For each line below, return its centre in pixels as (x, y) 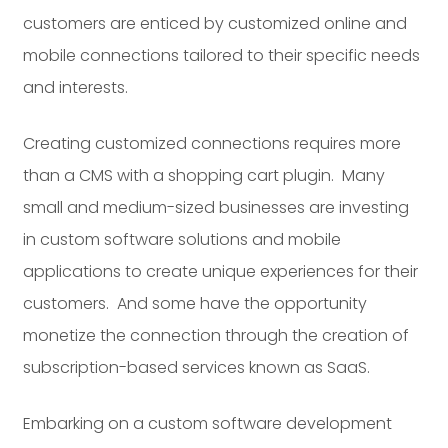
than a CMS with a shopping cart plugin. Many (204, 175)
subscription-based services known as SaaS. (197, 367)
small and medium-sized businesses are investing (216, 207)
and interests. (76, 87)
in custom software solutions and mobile (182, 239)
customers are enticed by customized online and (215, 23)
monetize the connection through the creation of (216, 335)
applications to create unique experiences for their (221, 271)
